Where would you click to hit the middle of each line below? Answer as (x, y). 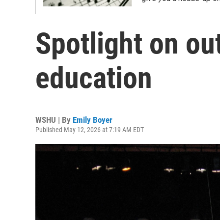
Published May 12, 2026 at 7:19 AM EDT (90, 130)
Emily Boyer (93, 120)
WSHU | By (54, 120)
